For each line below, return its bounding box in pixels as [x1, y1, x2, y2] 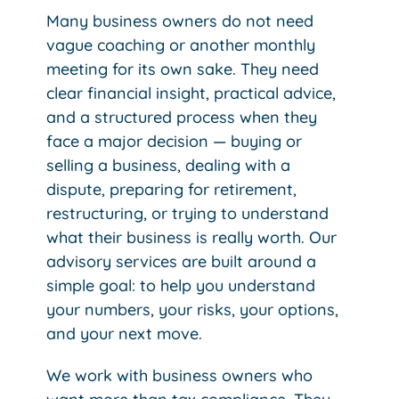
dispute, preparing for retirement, [46, 179, 297, 199]
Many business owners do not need [46, 11, 314, 31]
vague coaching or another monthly [46, 35, 316, 55]
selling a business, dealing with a [46, 155, 291, 175]
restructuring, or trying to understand [46, 203, 330, 224]
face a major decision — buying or [46, 131, 303, 151]
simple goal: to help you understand [46, 275, 316, 296]
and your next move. [46, 323, 203, 344]
